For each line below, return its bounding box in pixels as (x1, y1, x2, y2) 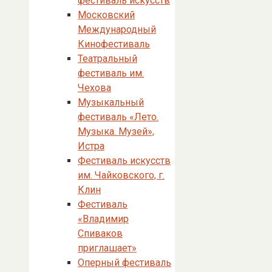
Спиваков (78, 228, 123, 239)
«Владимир (78, 213, 129, 225)
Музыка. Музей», (78, 126, 154, 137)
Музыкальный (78, 97, 144, 108)
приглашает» (78, 242, 137, 254)
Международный (78, 24, 156, 35)
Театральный (78, 53, 137, 64)
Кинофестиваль (78, 38, 150, 50)
